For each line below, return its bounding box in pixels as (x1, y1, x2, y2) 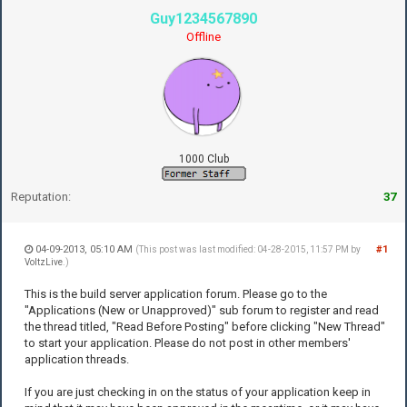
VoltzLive (25, 257, 63, 268)
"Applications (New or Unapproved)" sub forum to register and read (25, 303, 379, 318)
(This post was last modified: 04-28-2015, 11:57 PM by (135, 244, 361, 255)
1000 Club (178, 153, 229, 166)
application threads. (25, 352, 129, 367)
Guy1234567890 (150, 10, 257, 28)
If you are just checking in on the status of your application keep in (25, 385, 371, 400)
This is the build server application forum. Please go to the (25, 287, 327, 302)
